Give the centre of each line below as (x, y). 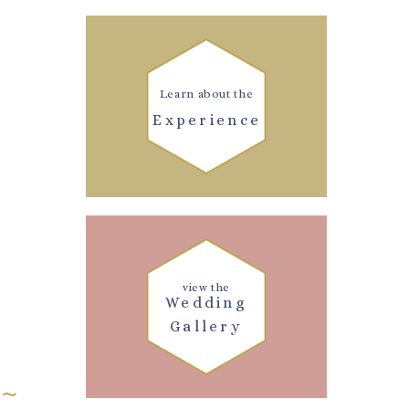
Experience (207, 120)
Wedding (206, 303)
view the (206, 288)
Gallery (206, 327)
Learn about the (206, 94)
